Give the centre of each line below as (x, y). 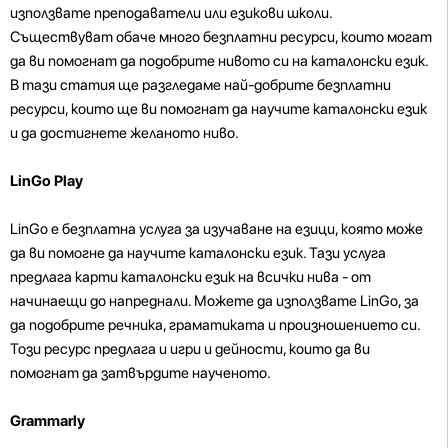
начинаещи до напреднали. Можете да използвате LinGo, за (214, 300)
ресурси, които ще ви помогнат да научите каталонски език (218, 108)
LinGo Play (46, 180)
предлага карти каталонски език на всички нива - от (190, 276)
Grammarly (47, 420)
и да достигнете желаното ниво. (124, 132)
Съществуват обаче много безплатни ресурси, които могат (221, 36)
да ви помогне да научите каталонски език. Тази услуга (198, 252)
